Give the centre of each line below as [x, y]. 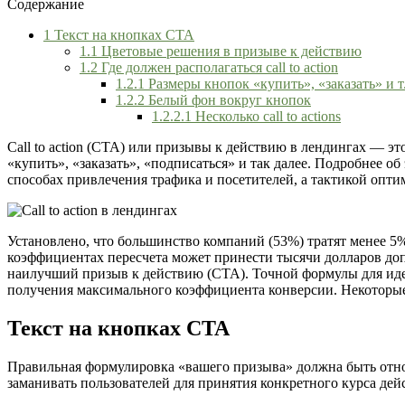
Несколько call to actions [266, 116]
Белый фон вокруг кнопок [228, 99]
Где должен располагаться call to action [218, 67]
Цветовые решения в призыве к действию [230, 51]
